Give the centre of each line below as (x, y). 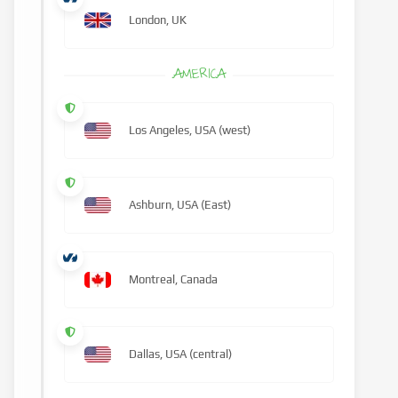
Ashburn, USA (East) (180, 205)
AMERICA (199, 76)
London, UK (158, 20)
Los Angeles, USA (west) (190, 130)
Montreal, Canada (174, 279)
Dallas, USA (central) (181, 354)
